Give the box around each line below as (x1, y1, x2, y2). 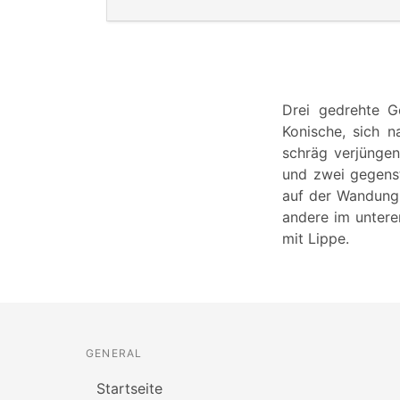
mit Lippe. (282, 229, 349, 248)
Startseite (96, 379, 162, 398)
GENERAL (86, 346, 143, 361)
